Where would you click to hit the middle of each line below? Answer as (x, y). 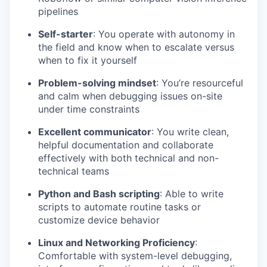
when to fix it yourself (88, 60)
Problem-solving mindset (97, 83)
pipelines (58, 11)
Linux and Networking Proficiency (117, 242)
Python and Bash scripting (99, 193)
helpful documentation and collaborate (126, 145)
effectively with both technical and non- (128, 158)
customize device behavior (99, 220)
